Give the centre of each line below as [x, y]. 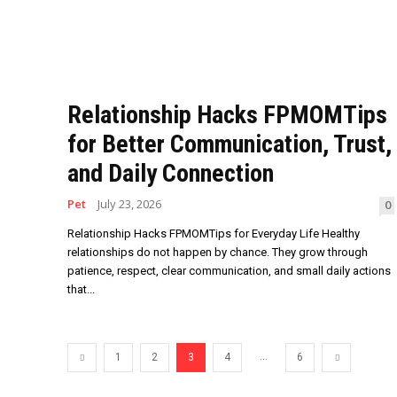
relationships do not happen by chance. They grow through [218, 253]
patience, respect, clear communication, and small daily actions [229, 271]
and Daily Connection [171, 174]
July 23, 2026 [129, 204]
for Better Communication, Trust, [230, 144]
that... [81, 290]
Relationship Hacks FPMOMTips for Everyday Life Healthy [214, 234]
